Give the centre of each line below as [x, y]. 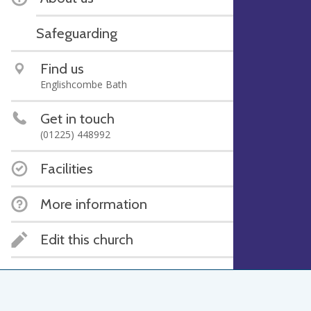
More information [94, 204]
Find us [62, 68]
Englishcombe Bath [84, 84]
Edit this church [87, 239]
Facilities [67, 168]
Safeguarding [77, 33]
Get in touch [77, 118]
